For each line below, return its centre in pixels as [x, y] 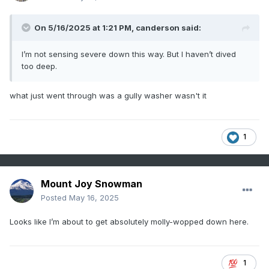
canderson [158, 28]
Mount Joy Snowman [92, 184]
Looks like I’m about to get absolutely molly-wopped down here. [130, 222]
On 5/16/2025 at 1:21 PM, [85, 28]
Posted [55, 198]
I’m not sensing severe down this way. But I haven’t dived [129, 54]
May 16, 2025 [94, 198]
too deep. [41, 66]
